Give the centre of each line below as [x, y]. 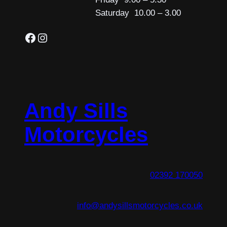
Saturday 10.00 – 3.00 [138, 13]
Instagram [41, 37]
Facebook [27, 37]
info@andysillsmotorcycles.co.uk [140, 205]
